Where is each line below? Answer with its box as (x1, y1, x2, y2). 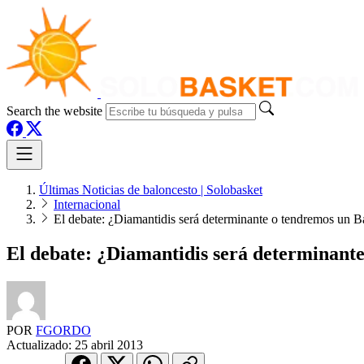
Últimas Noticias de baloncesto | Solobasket (39, 183, 262, 197)
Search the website (6, 104, 102, 118)
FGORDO (36, 323, 91, 337)
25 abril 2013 (75, 337, 143, 352)
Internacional (54, 197, 120, 211)
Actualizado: (6, 337, 75, 352)
